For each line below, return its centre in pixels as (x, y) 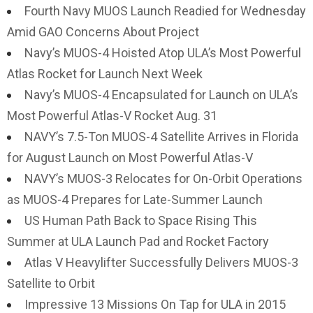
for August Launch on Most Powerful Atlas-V (130, 158)
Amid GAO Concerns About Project (103, 32)
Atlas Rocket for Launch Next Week (105, 74)
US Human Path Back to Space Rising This (141, 220)
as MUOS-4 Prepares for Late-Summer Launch (135, 199)
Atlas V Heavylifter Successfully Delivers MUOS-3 (161, 262)
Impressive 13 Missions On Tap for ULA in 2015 (155, 304)
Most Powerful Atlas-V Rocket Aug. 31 (112, 116)
